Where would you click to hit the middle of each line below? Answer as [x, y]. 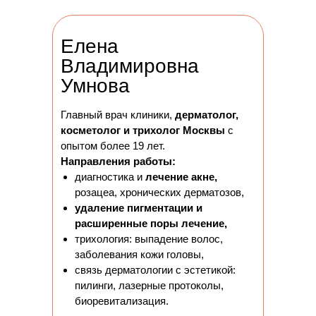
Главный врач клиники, [118, 115]
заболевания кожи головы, [139, 254]
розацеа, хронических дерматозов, [159, 192]
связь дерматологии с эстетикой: [155, 270]
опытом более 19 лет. [113, 146]
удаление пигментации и [139, 208]
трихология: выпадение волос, [149, 239]
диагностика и [110, 177]
